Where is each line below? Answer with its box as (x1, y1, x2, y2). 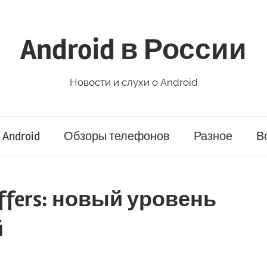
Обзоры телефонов (63, 129, 170, 144)
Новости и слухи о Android (69, 76, 198, 88)
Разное (193, 129, 232, 144)
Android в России (20, 32, 247, 67)
